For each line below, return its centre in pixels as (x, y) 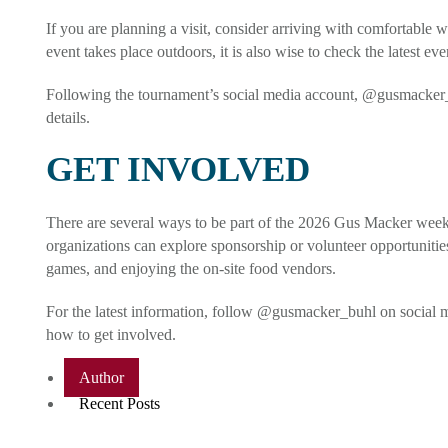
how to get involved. (110, 334)
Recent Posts (119, 403)
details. (67, 117)
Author (101, 377)
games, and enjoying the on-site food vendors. (190, 268)
